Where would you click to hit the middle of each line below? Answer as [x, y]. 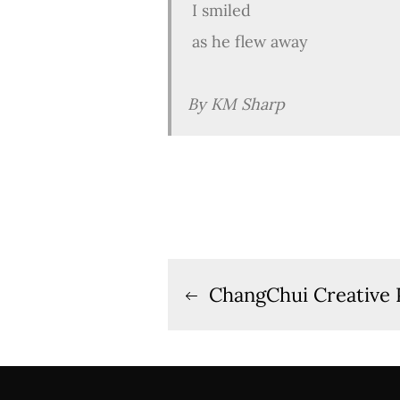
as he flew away [248, 42]
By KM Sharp [236, 104]
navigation [246, 330]
